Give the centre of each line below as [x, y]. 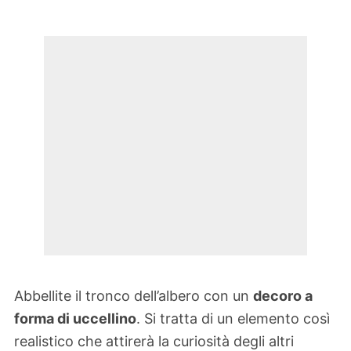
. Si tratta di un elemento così [233, 319]
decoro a [283, 296]
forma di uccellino [75, 319]
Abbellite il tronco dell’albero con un [134, 296]
